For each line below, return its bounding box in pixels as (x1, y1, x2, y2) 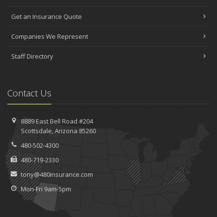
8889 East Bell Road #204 (20, 117, 93, 126)
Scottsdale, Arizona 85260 (20, 126, 96, 136)
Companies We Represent (11, 32, 88, 41)
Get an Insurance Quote (11, 12, 82, 21)
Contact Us (7, 87, 51, 99)
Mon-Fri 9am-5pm (20, 185, 71, 194)
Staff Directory (11, 52, 53, 61)
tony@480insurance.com (20, 170, 93, 179)
